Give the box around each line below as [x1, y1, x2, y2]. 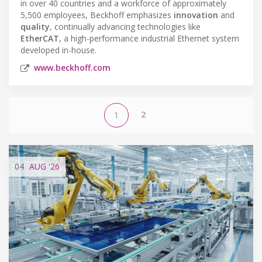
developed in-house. [20, 44, 96, 56]
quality [20, 20, 50, 32]
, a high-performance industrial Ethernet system [59, 32, 239, 44]
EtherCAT [20, 32, 59, 44]
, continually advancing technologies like [50, 20, 201, 32]
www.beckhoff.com [34, 61, 111, 73]
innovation [174, 9, 218, 20]
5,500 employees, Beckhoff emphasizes [20, 9, 174, 20]
